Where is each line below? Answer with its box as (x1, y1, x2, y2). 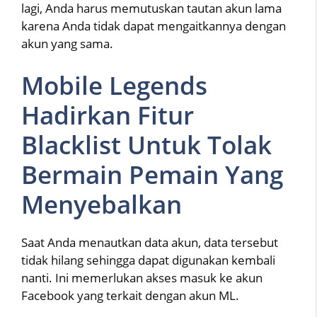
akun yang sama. (21, 35, 113, 52)
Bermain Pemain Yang (21, 157, 283, 191)
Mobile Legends (21, 68, 207, 102)
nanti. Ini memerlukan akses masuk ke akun (21, 269, 263, 286)
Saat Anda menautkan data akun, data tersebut (21, 234, 278, 250)
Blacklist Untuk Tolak (21, 127, 272, 161)
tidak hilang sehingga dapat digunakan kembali (21, 251, 275, 268)
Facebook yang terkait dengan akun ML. (21, 287, 239, 304)
